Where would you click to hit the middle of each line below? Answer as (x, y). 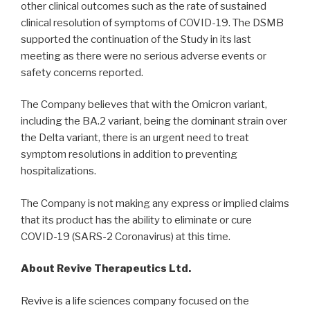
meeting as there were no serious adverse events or (144, 56)
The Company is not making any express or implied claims (155, 203)
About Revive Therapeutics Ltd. (106, 269)
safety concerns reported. (82, 72)
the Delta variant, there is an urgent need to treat (135, 138)
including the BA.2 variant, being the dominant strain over (154, 121)
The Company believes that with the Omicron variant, (144, 105)
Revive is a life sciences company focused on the (135, 301)
